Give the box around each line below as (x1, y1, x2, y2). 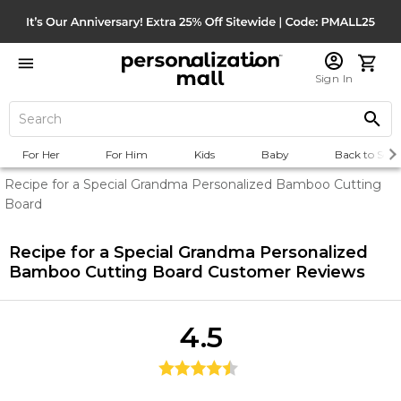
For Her (21, 148, 60, 161)
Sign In (314, 72, 354, 85)
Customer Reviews (203, 262, 365, 282)
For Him (106, 148, 149, 161)
